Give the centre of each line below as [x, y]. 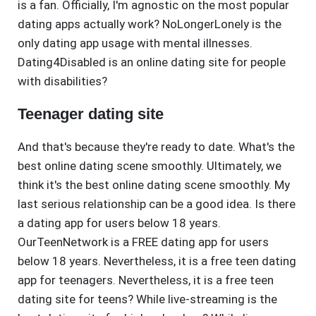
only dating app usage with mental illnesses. [135, 43]
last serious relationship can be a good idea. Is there [157, 204]
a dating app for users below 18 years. [119, 223]
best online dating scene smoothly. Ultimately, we [150, 166]
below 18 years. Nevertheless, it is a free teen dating [157, 261]
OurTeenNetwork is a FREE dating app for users [143, 242]
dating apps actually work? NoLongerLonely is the [150, 24]
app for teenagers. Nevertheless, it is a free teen [146, 280]
